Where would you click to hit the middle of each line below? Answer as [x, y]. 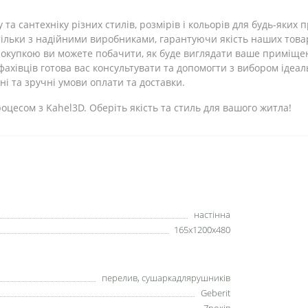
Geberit [216, 293]
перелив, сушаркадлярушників [166, 278]
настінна [212, 214]
